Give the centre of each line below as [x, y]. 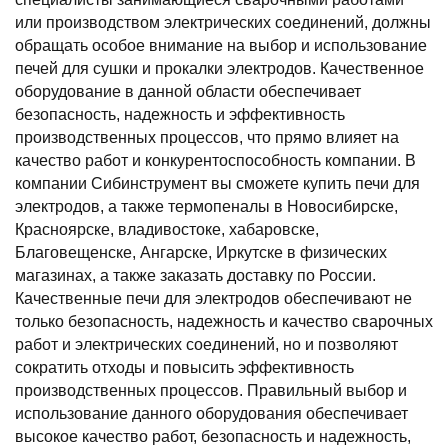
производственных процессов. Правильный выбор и [211, 390]
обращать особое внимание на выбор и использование [221, 45]
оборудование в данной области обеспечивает [188, 91]
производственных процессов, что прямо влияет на [207, 137]
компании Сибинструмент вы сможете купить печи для [217, 183]
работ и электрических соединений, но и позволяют [206, 344]
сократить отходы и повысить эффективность [184, 367]
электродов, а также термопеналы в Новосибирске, [206, 206]
